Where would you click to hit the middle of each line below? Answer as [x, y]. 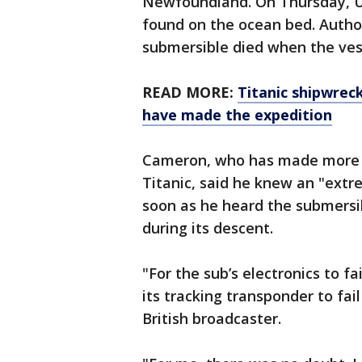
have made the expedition [237, 115]
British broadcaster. [212, 319]
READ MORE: [190, 93]
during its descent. [208, 228]
